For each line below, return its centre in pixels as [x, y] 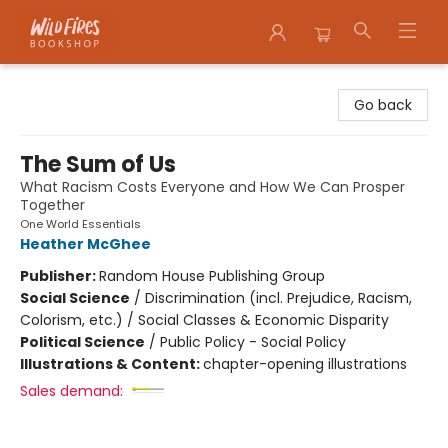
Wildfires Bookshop [80, 83]
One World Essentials [80, 224]
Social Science [75, 298]
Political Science [82, 342]
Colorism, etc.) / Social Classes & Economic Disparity [204, 320]
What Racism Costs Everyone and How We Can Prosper [212, 187]
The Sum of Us [98, 164]
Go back [383, 105]
